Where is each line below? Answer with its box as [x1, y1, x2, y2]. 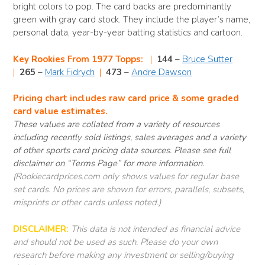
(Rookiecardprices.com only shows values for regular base [13, 170, 239, 183]
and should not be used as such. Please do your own [13, 235, 218, 248]
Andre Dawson [131, 66, 192, 78]
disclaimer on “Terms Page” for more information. [13, 157, 204, 170]
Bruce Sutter [182, 53, 232, 65]
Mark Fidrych [45, 66, 95, 78]
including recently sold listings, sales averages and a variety [13, 131, 246, 144]
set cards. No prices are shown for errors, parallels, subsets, [13, 183, 244, 196]
